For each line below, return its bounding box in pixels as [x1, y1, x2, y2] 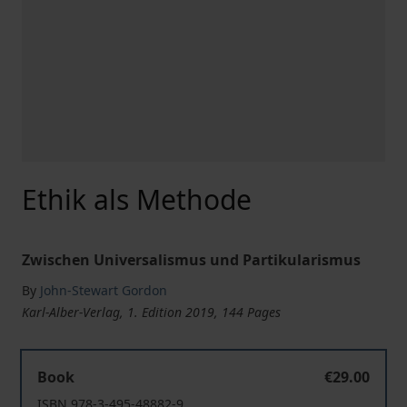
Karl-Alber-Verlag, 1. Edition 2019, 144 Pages [22, 303, 281, 321]
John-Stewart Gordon [40, 282, 167, 299]
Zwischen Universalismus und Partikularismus [22, 250, 361, 270]
